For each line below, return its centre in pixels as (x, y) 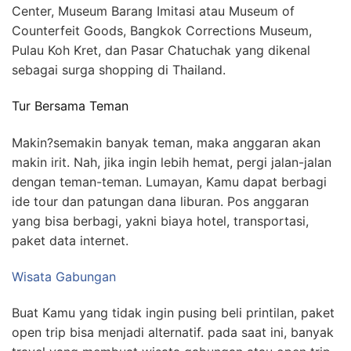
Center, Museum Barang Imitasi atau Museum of (153, 11)
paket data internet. (70, 240)
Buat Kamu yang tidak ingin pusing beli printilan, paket (173, 313)
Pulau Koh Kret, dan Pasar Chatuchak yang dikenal (161, 51)
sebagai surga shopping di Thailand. (119, 70)
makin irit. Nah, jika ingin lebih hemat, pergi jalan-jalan (172, 162)
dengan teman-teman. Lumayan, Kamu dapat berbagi (169, 181)
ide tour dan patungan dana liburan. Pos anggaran (160, 201)
